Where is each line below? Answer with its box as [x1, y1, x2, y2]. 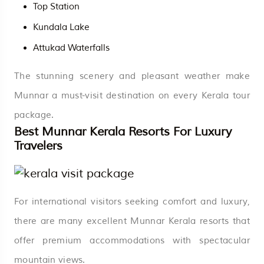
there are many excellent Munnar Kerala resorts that [14, 215, 250, 227]
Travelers [14, 138, 62, 153]
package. [14, 109, 54, 121]
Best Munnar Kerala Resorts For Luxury [14, 124, 232, 139]
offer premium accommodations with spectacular [14, 235, 250, 246]
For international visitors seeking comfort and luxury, [14, 196, 250, 207]
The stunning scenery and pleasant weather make [14, 70, 250, 82]
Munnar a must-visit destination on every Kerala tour [14, 90, 250, 101]
